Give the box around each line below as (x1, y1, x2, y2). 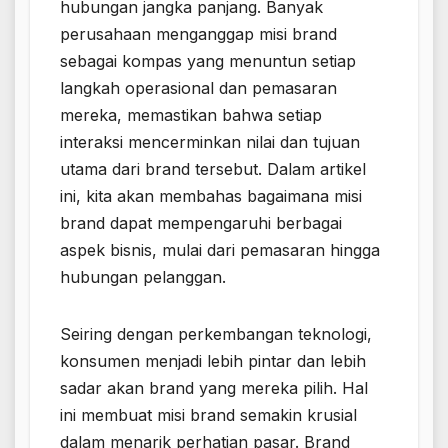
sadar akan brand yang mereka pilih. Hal (60, 377, 368, 398)
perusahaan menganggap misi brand (60, 23, 337, 44)
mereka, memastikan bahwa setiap (60, 104, 322, 125)
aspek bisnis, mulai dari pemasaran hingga (60, 239, 380, 260)
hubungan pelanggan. (60, 266, 226, 287)
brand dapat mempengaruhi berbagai (60, 212, 342, 233)
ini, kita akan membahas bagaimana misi (60, 185, 362, 206)
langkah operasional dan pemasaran (60, 77, 337, 98)
